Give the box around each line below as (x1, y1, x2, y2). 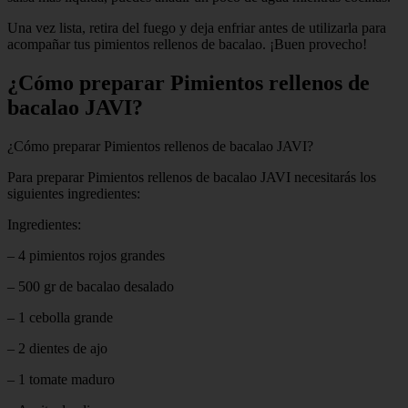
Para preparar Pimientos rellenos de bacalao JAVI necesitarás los (7, 168, 376, 185)
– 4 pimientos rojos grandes (7, 247, 165, 263)
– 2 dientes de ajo (7, 340, 107, 356)
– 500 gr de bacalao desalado (7, 278, 174, 294)
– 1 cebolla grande (7, 309, 113, 325)
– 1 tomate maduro (7, 371, 115, 387)
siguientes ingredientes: (7, 185, 140, 201)
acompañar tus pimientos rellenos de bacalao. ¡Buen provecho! (7, 36, 367, 53)
